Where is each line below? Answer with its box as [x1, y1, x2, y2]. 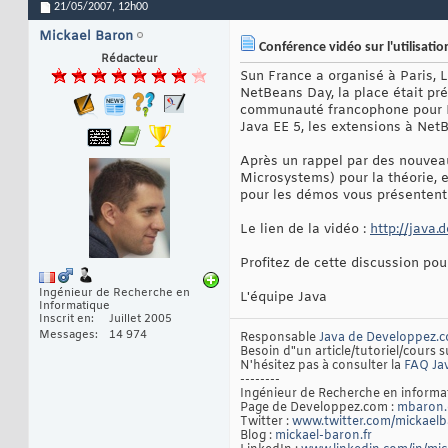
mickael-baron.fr [275, 428, 372, 445]
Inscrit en [39, 312, 91, 327]
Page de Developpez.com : [240, 400, 397, 417]
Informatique [39, 299, 110, 314]
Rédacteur [100, 52, 158, 67]
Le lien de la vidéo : [240, 221, 370, 239]
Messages [39, 328, 95, 343]
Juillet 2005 [109, 312, 172, 327]
